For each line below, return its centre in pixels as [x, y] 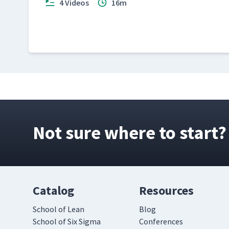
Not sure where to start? [130, 133]
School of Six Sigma [67, 221]
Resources [166, 190]
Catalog [53, 190]
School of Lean [59, 209]
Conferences [161, 221]
